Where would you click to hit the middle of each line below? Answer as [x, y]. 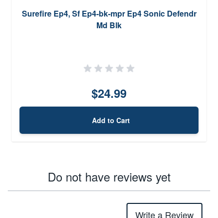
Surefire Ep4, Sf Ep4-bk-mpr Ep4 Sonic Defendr [109, 13]
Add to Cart [111, 120]
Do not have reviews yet [109, 176]
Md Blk [109, 25]
